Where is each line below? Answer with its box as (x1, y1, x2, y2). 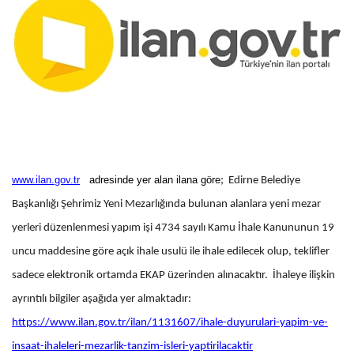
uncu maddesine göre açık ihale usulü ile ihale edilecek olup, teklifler (12, 245, 330, 258)
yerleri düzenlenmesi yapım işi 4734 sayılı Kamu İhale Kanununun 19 (12, 221, 334, 234)
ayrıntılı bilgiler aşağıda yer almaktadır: (12, 292, 191, 305)
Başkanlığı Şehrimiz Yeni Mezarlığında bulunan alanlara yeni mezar (12, 198, 321, 210)
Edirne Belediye (228, 174, 300, 186)
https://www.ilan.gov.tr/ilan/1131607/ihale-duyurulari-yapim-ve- (12, 316, 328, 329)
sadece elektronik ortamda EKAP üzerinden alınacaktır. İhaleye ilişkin (12, 269, 335, 281)
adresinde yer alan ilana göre (80, 173, 220, 186)
